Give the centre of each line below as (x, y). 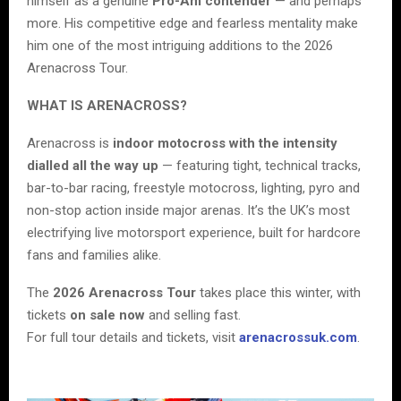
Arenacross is (70, 143)
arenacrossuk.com (298, 337)
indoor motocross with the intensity (225, 143)
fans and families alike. (94, 255)
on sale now (107, 315)
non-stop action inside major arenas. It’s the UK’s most (188, 210)
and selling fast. (193, 315)
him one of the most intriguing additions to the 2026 (180, 45)
